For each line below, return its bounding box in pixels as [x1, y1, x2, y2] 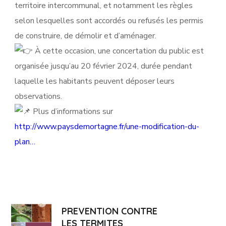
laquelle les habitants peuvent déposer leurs [15, 76, 175, 87]
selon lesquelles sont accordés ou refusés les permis [15, 15, 204, 26]
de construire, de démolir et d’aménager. [15, 30, 157, 41]
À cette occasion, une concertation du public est [33, 45, 204, 56]
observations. [15, 91, 63, 102]
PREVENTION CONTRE [62, 205, 158, 217]
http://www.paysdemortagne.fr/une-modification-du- [15, 121, 200, 132]
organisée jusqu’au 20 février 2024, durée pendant [15, 61, 193, 72]
